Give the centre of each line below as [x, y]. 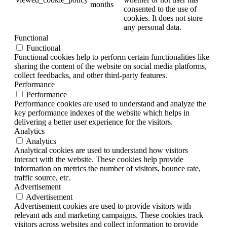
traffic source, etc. [43, 178]
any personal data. [153, 27]
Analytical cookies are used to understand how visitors [101, 150]
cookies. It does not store [163, 18]
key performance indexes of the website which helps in [102, 113]
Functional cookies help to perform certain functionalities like [112, 57]
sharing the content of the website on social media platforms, [110, 66]
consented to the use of [160, 9]
